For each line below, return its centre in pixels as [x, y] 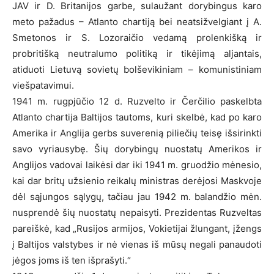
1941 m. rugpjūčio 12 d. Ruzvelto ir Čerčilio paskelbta [137, 101]
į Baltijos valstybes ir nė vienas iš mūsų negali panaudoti [137, 244]
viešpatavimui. [43, 85]
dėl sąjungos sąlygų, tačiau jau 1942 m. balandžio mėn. [137, 196]
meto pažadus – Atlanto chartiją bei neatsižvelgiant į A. [137, 21]
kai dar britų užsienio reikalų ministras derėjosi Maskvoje [137, 180]
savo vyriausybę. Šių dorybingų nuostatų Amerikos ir [137, 149]
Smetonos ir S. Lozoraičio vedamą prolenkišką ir [137, 37]
